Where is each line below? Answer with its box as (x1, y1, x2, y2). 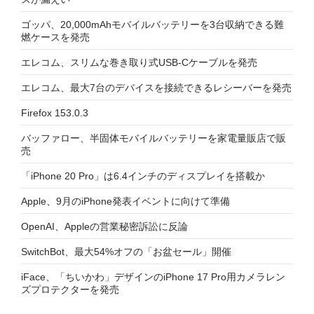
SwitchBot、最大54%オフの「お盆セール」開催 (21, 246, 231, 257)
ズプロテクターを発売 (21, 284, 119, 295)
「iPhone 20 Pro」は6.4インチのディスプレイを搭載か (21, 170, 265, 182)
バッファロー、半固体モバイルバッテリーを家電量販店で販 (21, 132, 286, 144)
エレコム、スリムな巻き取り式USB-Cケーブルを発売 (21, 57, 257, 68)
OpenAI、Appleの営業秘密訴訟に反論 (21, 221, 188, 232)
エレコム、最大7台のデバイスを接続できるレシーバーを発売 (21, 82, 292, 93)
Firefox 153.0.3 (21, 107, 88, 118)
